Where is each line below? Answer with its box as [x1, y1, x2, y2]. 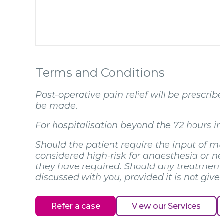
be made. [35, 100, 78, 111]
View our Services [132, 201, 201, 211]
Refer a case [51, 201, 100, 211]
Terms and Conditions [35, 65, 165, 80]
